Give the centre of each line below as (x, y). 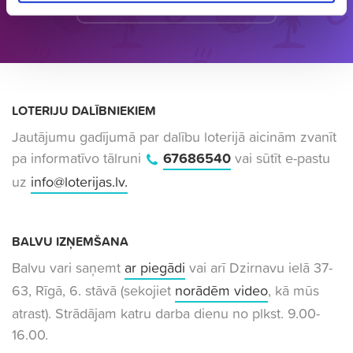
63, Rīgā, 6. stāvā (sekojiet (93, 290)
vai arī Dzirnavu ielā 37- (259, 267)
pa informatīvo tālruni (78, 158)
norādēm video (221, 290)
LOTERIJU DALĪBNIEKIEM (84, 111)
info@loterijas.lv (78, 181)
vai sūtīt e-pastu (281, 158)
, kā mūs (294, 290)
